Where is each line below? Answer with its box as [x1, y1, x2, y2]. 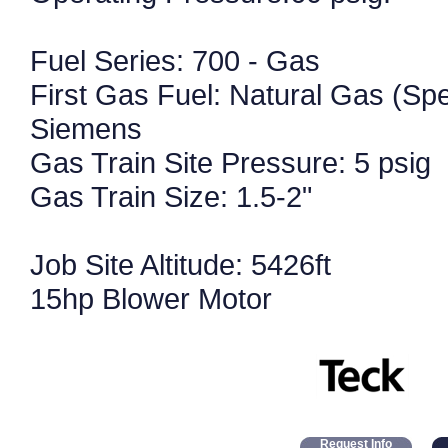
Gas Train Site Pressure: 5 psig [30, 146, 431, 179]
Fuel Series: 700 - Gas [30, 44, 320, 77]
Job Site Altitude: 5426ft [30, 248, 331, 281]
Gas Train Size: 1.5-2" [30, 180, 312, 213]
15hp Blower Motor [30, 282, 272, 315]
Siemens [30, 112, 142, 145]
